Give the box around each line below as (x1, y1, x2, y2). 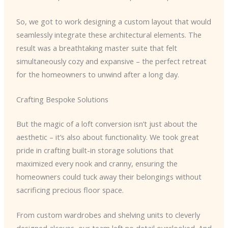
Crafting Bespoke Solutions (16, 94, 108, 105)
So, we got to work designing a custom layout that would (16, 16, 211, 26)
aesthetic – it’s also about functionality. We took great (16, 131, 199, 142)
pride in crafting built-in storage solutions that (16, 145, 174, 155)
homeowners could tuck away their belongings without (16, 171, 202, 182)
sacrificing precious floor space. (16, 184, 124, 195)
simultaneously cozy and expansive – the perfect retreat (16, 55, 207, 66)
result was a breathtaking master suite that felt (16, 42, 177, 53)
